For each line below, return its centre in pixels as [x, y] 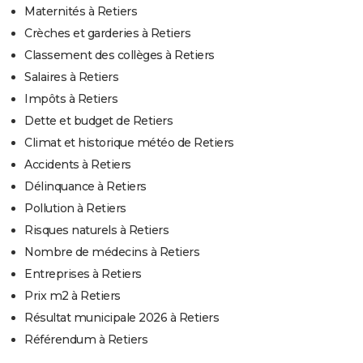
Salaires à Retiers [71, 77]
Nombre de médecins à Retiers [112, 252]
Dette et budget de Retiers [98, 120]
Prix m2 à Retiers [73, 295]
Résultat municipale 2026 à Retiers [122, 317]
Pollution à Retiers [75, 208]
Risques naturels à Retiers [96, 230]
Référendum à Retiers [86, 339]
